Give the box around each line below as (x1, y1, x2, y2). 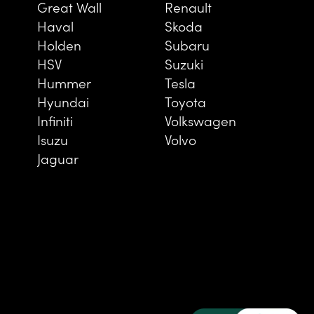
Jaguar (37, 148, 79, 168)
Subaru (164, 34, 210, 54)
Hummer (37, 72, 92, 92)
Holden (37, 34, 82, 54)
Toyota (164, 91, 206, 111)
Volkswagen (164, 110, 236, 130)
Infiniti (37, 110, 74, 130)
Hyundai (37, 91, 90, 111)
